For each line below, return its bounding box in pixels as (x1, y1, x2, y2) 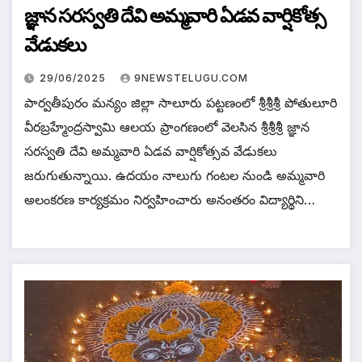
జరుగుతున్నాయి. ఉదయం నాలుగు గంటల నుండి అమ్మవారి (24, 166, 325, 183)
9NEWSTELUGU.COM (134, 71, 248, 84)
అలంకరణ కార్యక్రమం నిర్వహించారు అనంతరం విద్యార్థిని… (24, 191, 315, 208)
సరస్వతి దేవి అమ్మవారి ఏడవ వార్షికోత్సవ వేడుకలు (24, 142, 277, 159)
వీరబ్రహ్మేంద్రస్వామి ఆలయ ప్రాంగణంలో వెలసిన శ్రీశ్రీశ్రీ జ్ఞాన (24, 118, 309, 135)
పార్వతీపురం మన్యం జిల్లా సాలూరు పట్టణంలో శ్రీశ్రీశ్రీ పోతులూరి (24, 94, 337, 111)
